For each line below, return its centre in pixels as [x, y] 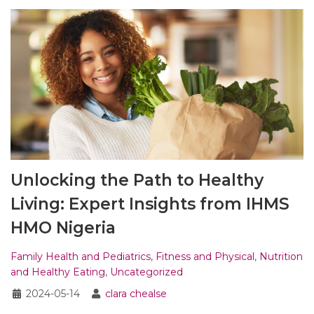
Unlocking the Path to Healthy [137, 180]
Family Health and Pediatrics [81, 257]
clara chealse [136, 294]
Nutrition [281, 257]
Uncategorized [146, 272]
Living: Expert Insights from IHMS [150, 204]
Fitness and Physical [205, 257]
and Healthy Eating [58, 272]
